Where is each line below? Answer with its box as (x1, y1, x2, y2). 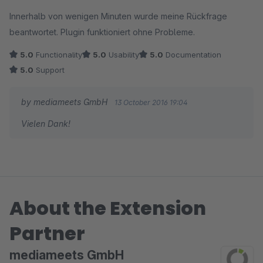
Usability (106, 50, 139, 59)
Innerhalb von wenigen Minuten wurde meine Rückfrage (9, 11, 227, 21)
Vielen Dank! (21, 119, 70, 129)
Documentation (163, 50, 221, 59)
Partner (9, 220, 85, 247)
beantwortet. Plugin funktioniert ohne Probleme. (9, 27, 195, 37)
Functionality (33, 50, 82, 59)
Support (33, 65, 65, 75)
